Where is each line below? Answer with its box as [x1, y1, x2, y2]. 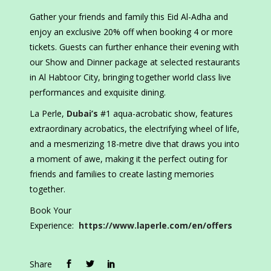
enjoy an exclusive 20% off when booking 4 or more [30, 26, 233, 38]
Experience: [30, 220, 79, 232]
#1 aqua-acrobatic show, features [98, 108, 233, 120]
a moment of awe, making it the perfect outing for [30, 153, 227, 165]
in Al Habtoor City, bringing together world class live [30, 71, 231, 83]
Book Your [30, 204, 71, 217]
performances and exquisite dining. [30, 87, 166, 99]
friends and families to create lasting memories [30, 168, 214, 180]
